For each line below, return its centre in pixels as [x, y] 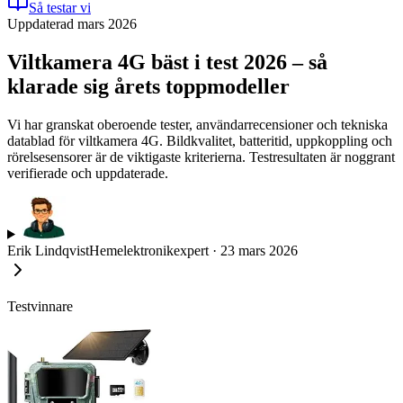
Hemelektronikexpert [149, 250]
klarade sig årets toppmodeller [148, 86]
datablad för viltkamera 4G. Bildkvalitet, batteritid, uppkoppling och [200, 140]
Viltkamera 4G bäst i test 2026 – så [167, 62]
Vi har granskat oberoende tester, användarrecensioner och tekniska [197, 124]
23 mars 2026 [259, 250]
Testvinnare [40, 306]
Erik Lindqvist [48, 250]
